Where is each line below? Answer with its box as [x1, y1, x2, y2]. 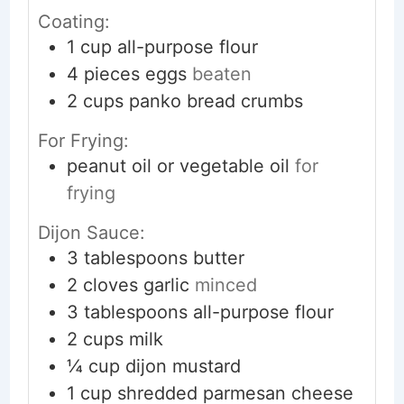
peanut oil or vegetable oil [66, 155, 289, 178]
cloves [82, 274, 138, 297]
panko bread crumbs [128, 90, 303, 113]
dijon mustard [124, 355, 241, 378]
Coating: [37, 11, 110, 33]
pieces [83, 63, 140, 86]
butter [192, 247, 244, 270]
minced [194, 274, 257, 297]
